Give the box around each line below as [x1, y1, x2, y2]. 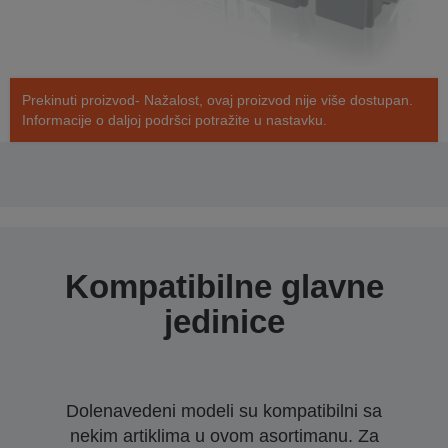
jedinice [163, 303, 285, 341]
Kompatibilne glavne [64, 268, 384, 306]
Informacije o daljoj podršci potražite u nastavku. [22, 112, 327, 129]
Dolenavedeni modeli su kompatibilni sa [66, 401, 382, 422]
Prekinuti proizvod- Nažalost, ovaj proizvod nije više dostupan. [22, 92, 413, 109]
